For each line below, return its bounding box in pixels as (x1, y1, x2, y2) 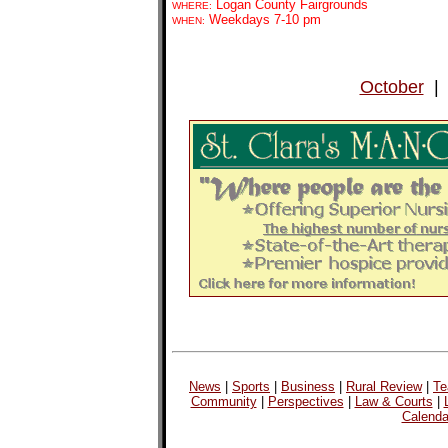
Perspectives (267, 394, 344, 409)
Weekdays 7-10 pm (208, 12, 321, 27)
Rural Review (346, 379, 422, 394)
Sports (232, 379, 270, 394)
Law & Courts (354, 394, 433, 409)
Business (281, 379, 335, 394)
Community (190, 394, 257, 409)
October (359, 77, 424, 97)
